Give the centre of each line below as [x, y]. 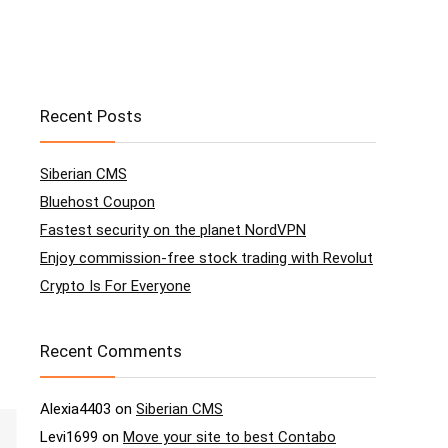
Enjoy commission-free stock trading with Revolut [206, 258]
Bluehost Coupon [97, 202]
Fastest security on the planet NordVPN [173, 230]
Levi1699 [69, 437]
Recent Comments [111, 351]
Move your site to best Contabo [229, 437]
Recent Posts [91, 116]
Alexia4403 [75, 409]
